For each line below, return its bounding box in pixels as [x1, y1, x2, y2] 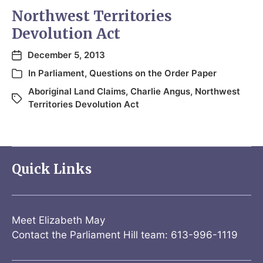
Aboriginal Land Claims [28, 86, 126, 97]
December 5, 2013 [28, 49, 105, 61]
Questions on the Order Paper [89, 68, 217, 79]
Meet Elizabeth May [12, 214, 105, 227]
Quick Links [12, 161, 92, 178]
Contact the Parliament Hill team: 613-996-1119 [12, 229, 238, 241]
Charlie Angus [130, 86, 190, 97]
